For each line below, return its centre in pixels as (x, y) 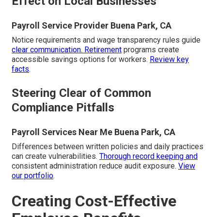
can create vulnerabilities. (55, 156)
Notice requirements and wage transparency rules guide (106, 40)
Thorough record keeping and (148, 156)
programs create (150, 50)
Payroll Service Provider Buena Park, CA (92, 26)
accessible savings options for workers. (81, 60)
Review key (169, 60)
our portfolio (32, 176)
